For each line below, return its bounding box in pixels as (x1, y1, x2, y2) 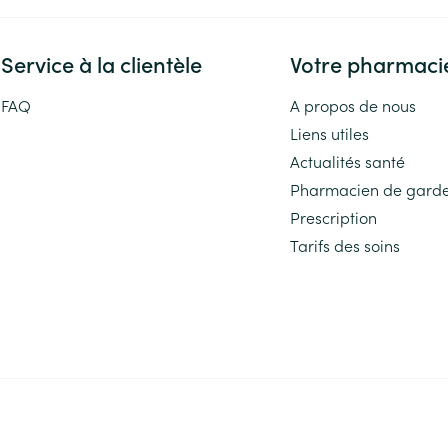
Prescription (290, 205, 378, 228)
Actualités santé (290, 149, 406, 172)
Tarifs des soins (290, 233, 401, 256)
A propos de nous (290, 93, 417, 116)
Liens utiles (290, 121, 370, 144)
